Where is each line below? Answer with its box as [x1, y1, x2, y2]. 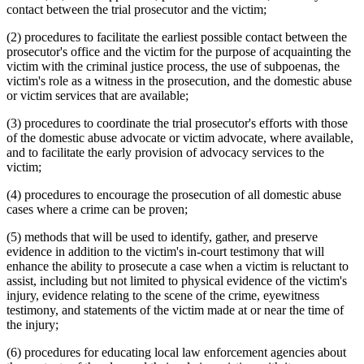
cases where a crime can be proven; [6, 202, 188, 217]
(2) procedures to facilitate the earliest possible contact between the [6, 30, 347, 45]
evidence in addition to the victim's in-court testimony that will [6, 245, 324, 259]
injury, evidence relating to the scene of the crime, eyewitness [6, 288, 319, 303]
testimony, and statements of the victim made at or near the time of [6, 303, 344, 318]
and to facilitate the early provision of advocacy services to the [6, 145, 324, 160]
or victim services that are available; [6, 89, 188, 103]
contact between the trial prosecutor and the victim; [6, 2, 266, 17]
